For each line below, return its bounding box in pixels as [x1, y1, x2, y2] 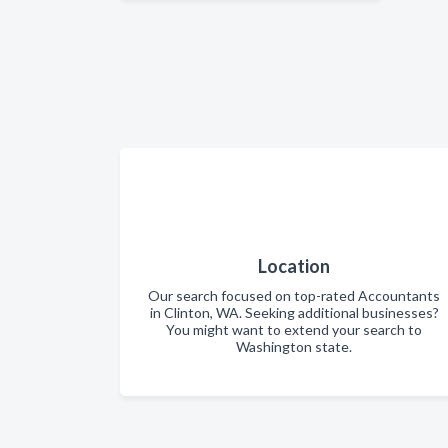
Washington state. [236, 338, 352, 356]
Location [258, 255, 330, 278]
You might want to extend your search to [166, 321, 422, 339]
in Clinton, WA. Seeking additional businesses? [149, 304, 439, 322]
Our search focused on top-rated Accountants [148, 287, 440, 305]
